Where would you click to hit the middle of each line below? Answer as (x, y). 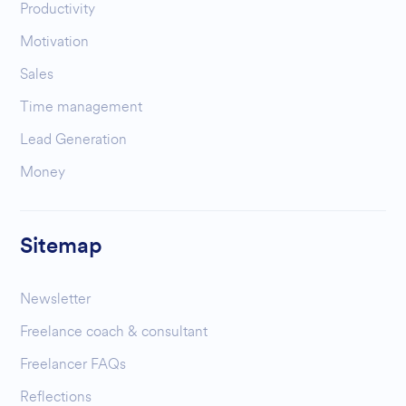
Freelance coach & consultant (114, 331)
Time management (82, 106)
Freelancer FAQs (73, 363)
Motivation (55, 41)
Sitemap (61, 246)
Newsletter (56, 298)
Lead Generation (74, 139)
